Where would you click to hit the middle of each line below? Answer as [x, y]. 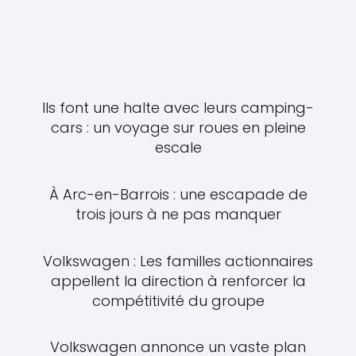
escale [178, 148]
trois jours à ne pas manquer [178, 215]
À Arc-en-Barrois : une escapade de [178, 195]
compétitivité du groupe [178, 300]
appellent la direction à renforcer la [178, 281]
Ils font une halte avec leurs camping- [178, 108]
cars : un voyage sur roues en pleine [178, 128]
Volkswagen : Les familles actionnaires [178, 261]
